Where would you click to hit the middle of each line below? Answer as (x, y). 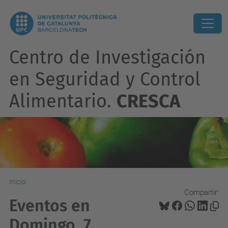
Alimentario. (63, 101)
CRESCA (148, 101)
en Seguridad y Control (105, 79)
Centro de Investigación (107, 58)
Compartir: (202, 192)
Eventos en (50, 206)
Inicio (18, 182)
